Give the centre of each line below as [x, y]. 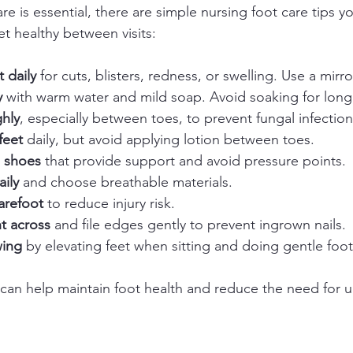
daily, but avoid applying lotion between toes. [173, 140]
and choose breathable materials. [130, 182]
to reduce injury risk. [113, 204]
